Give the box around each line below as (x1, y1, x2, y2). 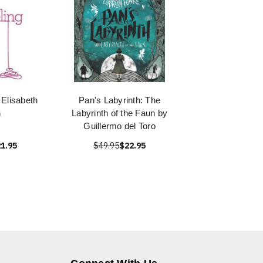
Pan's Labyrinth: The (79, 95, 160, 105)
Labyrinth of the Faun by (72, 108, 167, 118)
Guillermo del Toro (83, 121, 156, 131)
